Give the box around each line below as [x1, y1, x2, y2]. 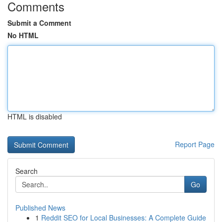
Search [15, 166, 38, 176]
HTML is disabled [7, 111, 62, 121]
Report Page [175, 139, 215, 149]
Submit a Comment [7, 18, 71, 28]
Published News [15, 203, 65, 213]
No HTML [7, 30, 39, 40]
